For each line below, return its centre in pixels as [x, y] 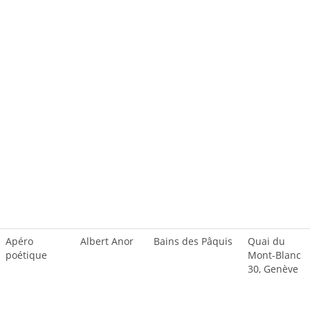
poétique [26, 255]
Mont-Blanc [274, 255]
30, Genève [273, 269]
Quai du [266, 241]
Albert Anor [107, 241]
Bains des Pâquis [193, 241]
